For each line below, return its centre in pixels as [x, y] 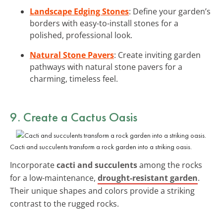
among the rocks [170, 165]
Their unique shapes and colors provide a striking [102, 191]
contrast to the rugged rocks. [64, 203]
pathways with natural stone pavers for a [106, 67]
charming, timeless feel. [74, 79]
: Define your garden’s [170, 11]
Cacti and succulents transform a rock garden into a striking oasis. [101, 146]
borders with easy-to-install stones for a [104, 23]
